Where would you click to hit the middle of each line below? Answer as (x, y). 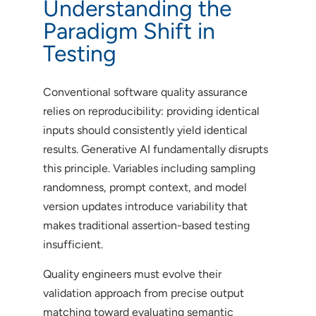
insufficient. (73, 244)
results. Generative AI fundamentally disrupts (155, 149)
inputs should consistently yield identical (145, 130)
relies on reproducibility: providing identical (151, 111)
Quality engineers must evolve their (132, 274)
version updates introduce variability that (145, 206)
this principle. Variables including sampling (149, 168)
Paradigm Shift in (129, 31)
